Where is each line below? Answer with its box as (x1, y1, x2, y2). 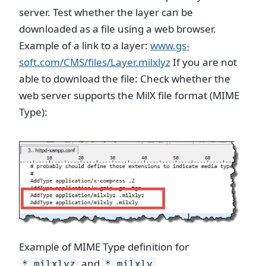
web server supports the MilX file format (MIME (19, 88, 239, 102)
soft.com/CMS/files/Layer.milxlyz (19, 55, 170, 69)
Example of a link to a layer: (19, 38, 150, 52)
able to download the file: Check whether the (19, 71, 230, 85)
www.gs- (150, 38, 189, 52)
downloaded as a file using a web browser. (19, 21, 216, 36)
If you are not (170, 55, 237, 69)
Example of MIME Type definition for (19, 239, 189, 254)
